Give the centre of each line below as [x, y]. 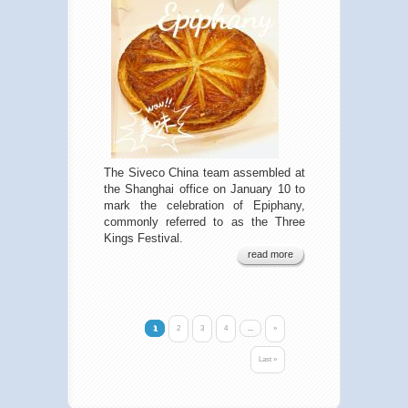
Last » [268, 360]
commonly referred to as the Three [204, 222]
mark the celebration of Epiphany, [204, 206]
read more [270, 255]
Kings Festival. [143, 239]
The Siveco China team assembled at [204, 173]
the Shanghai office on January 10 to [204, 189]
